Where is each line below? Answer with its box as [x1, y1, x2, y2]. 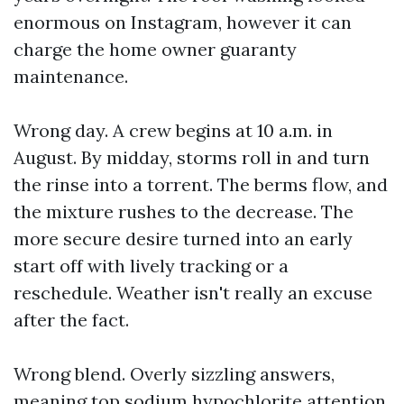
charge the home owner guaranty [14, 38, 297, 60]
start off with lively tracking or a [14, 254, 289, 277]
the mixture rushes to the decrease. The [14, 200, 353, 223]
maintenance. [14, 65, 128, 87]
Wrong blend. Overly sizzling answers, [14, 363, 335, 385]
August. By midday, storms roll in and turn [14, 146, 370, 169]
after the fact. [14, 308, 129, 331]
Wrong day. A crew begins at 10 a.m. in [14, 119, 333, 142]
